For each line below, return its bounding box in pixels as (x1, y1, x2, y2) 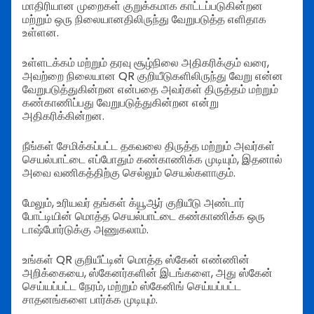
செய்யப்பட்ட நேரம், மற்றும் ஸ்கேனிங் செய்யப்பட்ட (22, 278, 241, 295)
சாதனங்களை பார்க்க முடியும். (22, 292, 158, 308)
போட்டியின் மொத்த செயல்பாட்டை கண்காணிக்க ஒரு (22, 208, 265, 225)
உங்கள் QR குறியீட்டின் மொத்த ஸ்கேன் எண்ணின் (22, 252, 250, 268)
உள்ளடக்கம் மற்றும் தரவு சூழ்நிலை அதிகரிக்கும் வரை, (22, 55, 269, 71)
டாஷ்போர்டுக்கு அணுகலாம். (22, 221, 149, 238)
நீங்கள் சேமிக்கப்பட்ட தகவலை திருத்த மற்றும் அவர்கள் (22, 138, 275, 155)
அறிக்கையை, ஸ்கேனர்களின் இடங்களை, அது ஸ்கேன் (22, 265, 273, 282)
